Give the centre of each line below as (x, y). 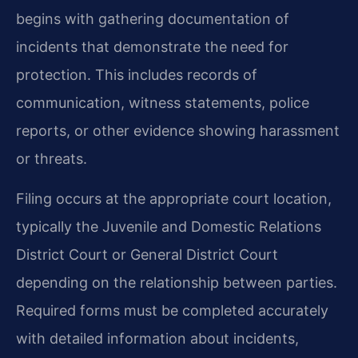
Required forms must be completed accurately (172, 310)
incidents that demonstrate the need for (152, 47)
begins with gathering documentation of (153, 19)
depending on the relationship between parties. (177, 282)
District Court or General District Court (147, 254)
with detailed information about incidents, (157, 338)
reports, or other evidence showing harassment (178, 131)
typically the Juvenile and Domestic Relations (169, 226)
